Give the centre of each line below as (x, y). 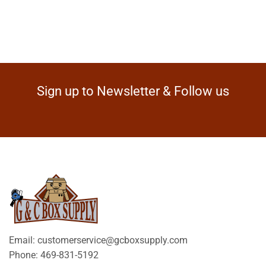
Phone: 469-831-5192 (54, 255)
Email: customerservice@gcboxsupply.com (98, 240)
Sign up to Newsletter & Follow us (133, 91)
